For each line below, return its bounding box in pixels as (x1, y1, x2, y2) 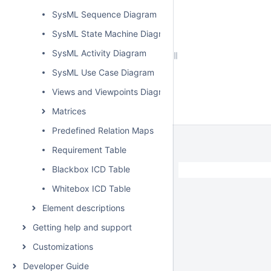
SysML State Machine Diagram (52, 28, 174, 39)
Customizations (33, 241, 93, 252)
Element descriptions (42, 203, 125, 213)
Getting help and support (33, 222, 132, 232)
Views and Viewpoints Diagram (52, 87, 174, 97)
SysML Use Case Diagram (52, 67, 154, 77)
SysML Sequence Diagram (52, 9, 157, 19)
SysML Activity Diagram (52, 48, 146, 58)
